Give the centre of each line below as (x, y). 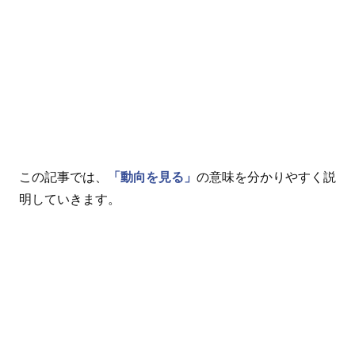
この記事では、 (63, 177)
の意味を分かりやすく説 (266, 177)
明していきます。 (70, 200)
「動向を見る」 (152, 177)
